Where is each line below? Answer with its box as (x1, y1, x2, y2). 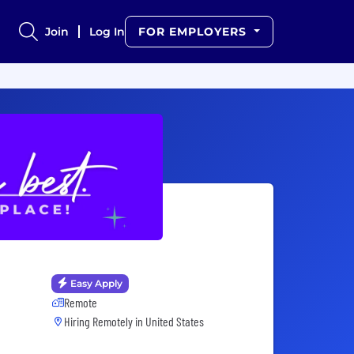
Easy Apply (70, 277, 122, 290)
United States (145, 314, 204, 330)
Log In (89, 24, 126, 39)
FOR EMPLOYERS (138, 24, 251, 39)
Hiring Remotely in (64, 314, 145, 330)
